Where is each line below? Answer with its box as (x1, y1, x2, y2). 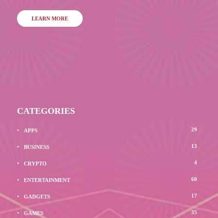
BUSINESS (24, 144, 49, 150)
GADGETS (24, 194, 50, 200)
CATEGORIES (17, 106, 75, 116)
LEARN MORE (32, 16, 68, 22)
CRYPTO (24, 161, 47, 167)
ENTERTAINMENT (24, 177, 70, 183)
